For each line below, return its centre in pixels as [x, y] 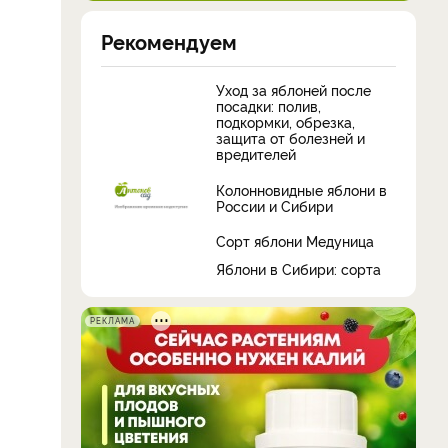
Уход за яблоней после [293, 89]
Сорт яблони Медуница [295, 240]
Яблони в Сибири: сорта [298, 268]
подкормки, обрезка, [285, 121]
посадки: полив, [268, 105]
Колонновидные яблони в [301, 189]
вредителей [256, 153]
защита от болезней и [290, 137]
